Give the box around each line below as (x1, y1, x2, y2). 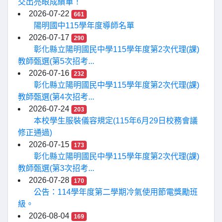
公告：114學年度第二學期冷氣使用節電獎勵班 (34, 188, 198, 196)
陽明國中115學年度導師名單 (34, 21, 134, 30)
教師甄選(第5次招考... (18, 57, 94, 65)
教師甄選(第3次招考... (18, 164, 94, 172)
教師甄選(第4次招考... (18, 93, 94, 101)
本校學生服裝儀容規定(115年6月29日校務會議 (34, 116, 198, 125)
